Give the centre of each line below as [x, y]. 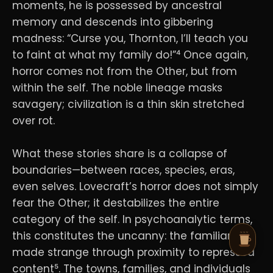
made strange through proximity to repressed [133, 253]
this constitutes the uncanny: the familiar [122, 236]
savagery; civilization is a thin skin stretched [128, 104]
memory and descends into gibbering [113, 22]
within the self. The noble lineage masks [117, 87]
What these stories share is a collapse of [120, 154]
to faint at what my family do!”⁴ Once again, [130, 55]
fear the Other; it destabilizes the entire [116, 203]
